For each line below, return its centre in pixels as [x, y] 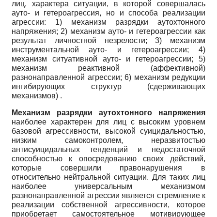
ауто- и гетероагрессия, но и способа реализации [108, 13]
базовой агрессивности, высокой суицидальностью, [108, 131]
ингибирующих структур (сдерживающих [108, 86]
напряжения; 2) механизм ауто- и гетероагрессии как [108, 31]
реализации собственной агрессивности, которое [108, 204]
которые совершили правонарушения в [108, 168]
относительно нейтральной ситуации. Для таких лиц [108, 177]
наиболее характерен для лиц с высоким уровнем [108, 122]
